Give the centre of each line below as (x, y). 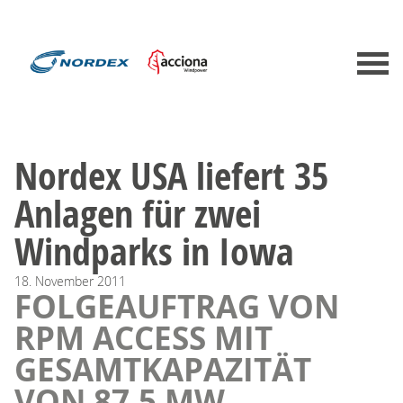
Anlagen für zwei (138, 213)
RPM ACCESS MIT (143, 338)
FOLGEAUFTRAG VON (177, 306)
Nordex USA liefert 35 (171, 175)
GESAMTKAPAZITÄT (163, 369)
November (64, 281)
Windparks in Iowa (154, 251)
